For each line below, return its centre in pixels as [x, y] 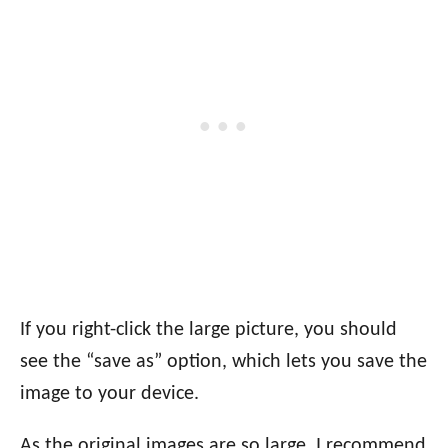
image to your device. [109, 393]
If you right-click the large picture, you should [208, 329]
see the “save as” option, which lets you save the [223, 361]
